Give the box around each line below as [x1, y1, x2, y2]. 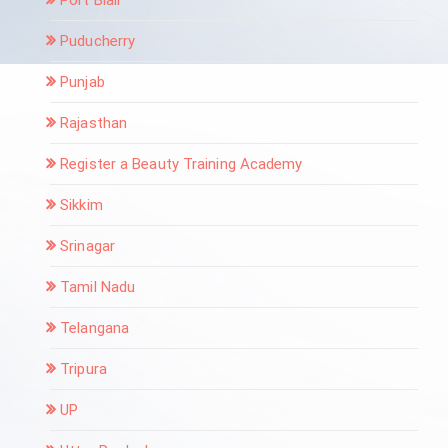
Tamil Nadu [60, 277, 136, 296]
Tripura [60, 359, 107, 378]
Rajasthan [60, 113, 128, 132]
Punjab [60, 72, 105, 91]
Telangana [60, 318, 130, 337]
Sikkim [60, 195, 103, 214]
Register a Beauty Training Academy [60, 154, 303, 173]
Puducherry [60, 31, 136, 50]
